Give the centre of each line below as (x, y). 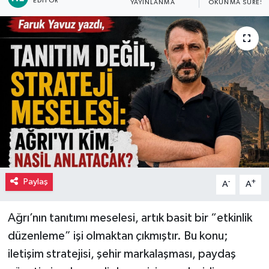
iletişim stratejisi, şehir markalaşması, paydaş (122, 254)
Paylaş (35, 182)
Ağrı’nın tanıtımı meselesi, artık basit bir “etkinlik (130, 218)
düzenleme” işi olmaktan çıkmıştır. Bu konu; (118, 236)
